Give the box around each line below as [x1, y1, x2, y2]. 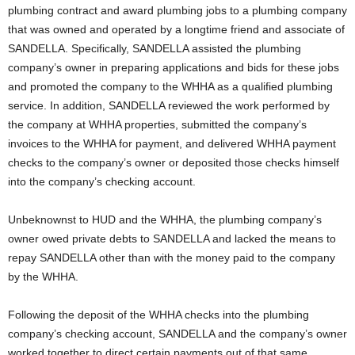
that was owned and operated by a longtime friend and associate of [8, 23, 345, 36]
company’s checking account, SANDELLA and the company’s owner [8, 327, 347, 340]
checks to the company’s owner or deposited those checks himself [8, 156, 339, 169]
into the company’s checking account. [8, 175, 196, 188]
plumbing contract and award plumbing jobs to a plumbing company [8, 4, 347, 17]
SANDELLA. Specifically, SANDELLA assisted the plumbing [8, 42, 301, 55]
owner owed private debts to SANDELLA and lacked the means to [8, 232, 336, 245]
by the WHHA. [8, 270, 78, 283]
